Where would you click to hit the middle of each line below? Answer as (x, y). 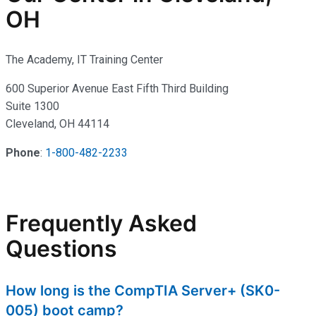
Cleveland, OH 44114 (57, 124)
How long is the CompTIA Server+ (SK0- (143, 290)
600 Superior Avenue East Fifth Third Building (117, 89)
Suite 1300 (32, 107)
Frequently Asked (101, 224)
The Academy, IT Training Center (84, 60)
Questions (61, 249)
